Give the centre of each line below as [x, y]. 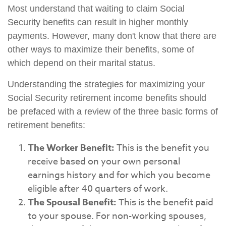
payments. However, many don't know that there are [112, 36]
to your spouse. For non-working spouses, [117, 216]
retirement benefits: [46, 125]
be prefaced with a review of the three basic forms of [113, 111]
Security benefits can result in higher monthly [98, 22]
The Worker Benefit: [71, 148]
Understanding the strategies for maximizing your [106, 84]
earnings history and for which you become [119, 175]
